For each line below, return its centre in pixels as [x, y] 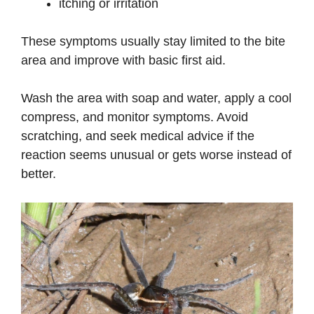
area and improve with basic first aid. [123, 61]
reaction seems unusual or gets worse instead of [156, 155]
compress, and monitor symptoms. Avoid [135, 117]
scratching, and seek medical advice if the [138, 136]
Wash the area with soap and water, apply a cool [156, 98]
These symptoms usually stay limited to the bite [153, 42]
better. [39, 174]
